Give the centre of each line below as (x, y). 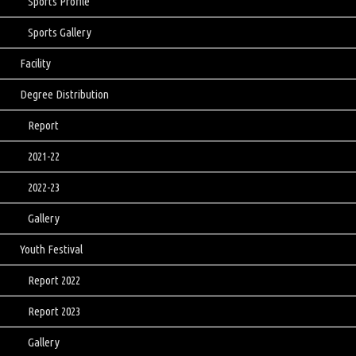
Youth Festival (51, 250)
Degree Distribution (64, 95)
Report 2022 (54, 281)
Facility (35, 64)
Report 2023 (54, 311)
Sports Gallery (60, 33)
